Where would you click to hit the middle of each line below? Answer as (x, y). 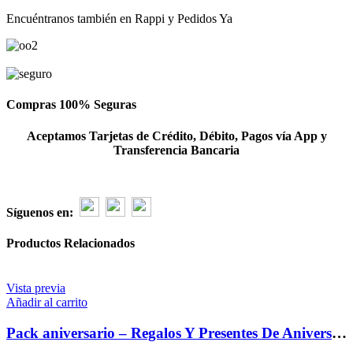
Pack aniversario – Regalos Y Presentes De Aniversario (339, 333)
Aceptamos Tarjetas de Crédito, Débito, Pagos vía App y (176, 136)
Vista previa (36, 288)
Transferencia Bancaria (176, 150)
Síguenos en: (40, 212)
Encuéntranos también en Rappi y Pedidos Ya (119, 18)
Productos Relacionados (71, 243)
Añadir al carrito (47, 303)
